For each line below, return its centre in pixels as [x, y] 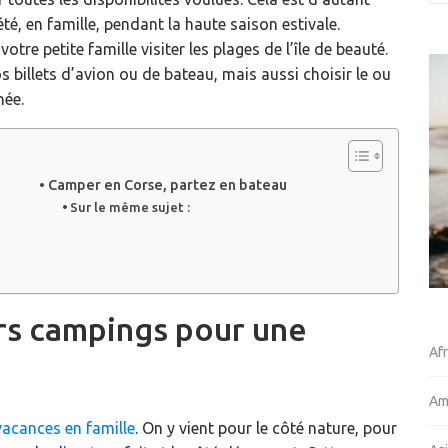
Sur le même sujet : [130, 207]
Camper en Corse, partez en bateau [167, 185]
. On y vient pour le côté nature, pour [266, 428]
